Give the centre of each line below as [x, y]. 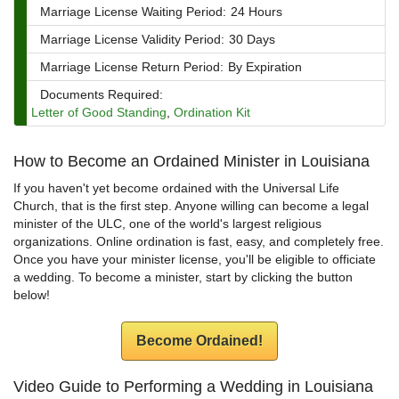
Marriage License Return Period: [132, 67]
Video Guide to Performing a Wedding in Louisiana [193, 387]
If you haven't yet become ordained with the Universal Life [176, 188]
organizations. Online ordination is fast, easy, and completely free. [199, 242]
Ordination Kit [212, 113]
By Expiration [265, 67]
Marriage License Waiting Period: [133, 12]
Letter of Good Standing [99, 113]
